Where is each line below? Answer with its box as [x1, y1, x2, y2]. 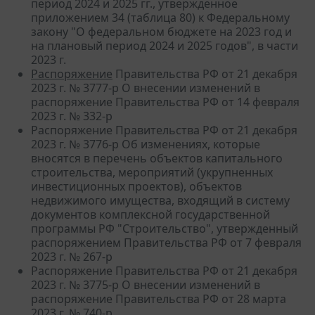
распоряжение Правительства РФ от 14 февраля [31, 94, 300, 110]
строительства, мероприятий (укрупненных [31, 164, 273, 180]
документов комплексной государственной [31, 206, 270, 222]
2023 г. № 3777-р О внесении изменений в [31, 79, 260, 96]
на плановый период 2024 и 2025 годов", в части [31, 37, 298, 53]
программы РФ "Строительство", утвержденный [31, 220, 298, 236]
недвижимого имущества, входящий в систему [31, 192, 290, 208]
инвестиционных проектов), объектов [31, 178, 242, 194]
